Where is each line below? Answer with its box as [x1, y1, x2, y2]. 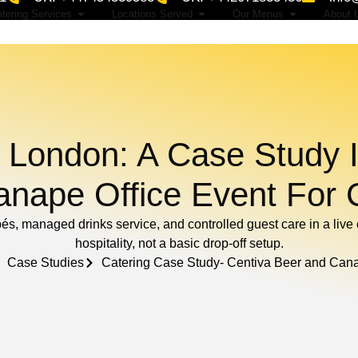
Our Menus [233, 7, 284, 20]
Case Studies [6, 256, 84, 270]
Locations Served [112, 7, 193, 20]
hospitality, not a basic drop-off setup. [74, 237, 284, 251]
